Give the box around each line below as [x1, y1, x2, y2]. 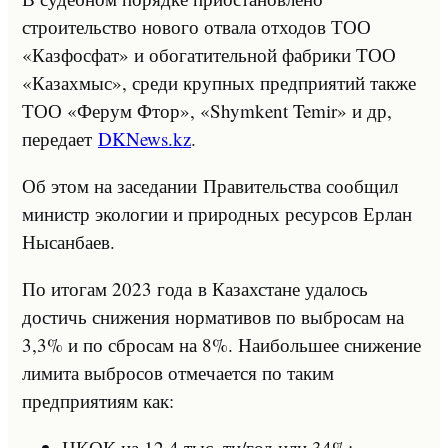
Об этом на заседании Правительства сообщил [22, 172, 398, 198]
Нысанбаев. [22, 228, 115, 254]
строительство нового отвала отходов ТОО [22, 13, 371, 39]
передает [22, 125, 98, 151]
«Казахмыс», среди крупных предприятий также [22, 69, 416, 95]
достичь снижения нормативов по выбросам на [22, 303, 404, 329]
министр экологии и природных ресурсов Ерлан [22, 200, 412, 226]
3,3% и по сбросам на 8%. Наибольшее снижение [22, 331, 421, 357]
